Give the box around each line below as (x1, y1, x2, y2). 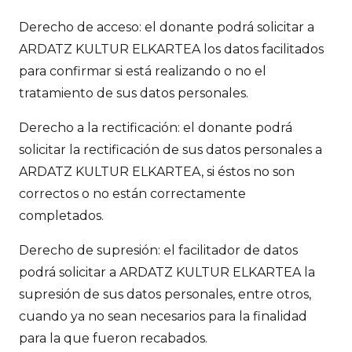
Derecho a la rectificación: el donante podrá (19, 120, 292, 136)
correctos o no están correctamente (19, 186, 246, 202)
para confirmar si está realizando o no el (19, 64, 266, 79)
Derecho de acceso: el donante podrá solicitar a (19, 20, 314, 35)
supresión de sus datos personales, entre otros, (19, 287, 311, 302)
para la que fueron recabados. (19, 331, 207, 346)
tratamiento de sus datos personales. (19, 86, 248, 101)
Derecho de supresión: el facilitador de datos (19, 243, 298, 258)
